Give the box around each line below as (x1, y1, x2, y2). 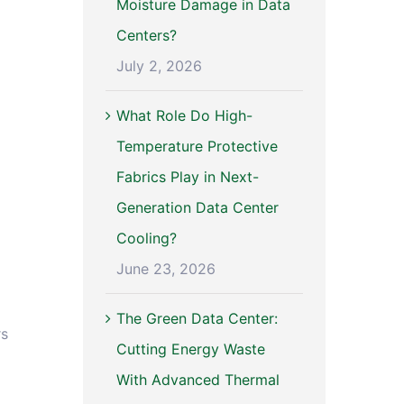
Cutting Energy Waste (115, 340, 265, 359)
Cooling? (115, 229, 177, 248)
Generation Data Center (115, 198, 279, 217)
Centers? (115, 26, 177, 45)
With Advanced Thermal (115, 371, 280, 390)
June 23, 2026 (115, 260, 216, 279)
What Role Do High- (115, 106, 252, 125)
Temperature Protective (115, 137, 278, 156)
